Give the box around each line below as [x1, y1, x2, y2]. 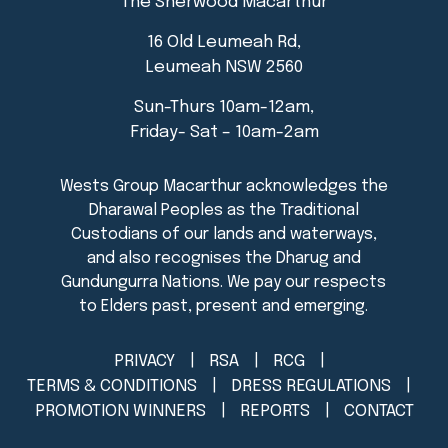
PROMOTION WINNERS [34, 403, 206, 421]
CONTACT [343, 403, 414, 421]
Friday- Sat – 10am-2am [129, 124, 319, 142]
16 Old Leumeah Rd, [147, 34, 301, 52]
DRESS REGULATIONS [231, 378, 391, 396]
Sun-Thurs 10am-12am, [134, 99, 314, 117]
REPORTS [239, 403, 310, 421]
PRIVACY [113, 353, 175, 371]
